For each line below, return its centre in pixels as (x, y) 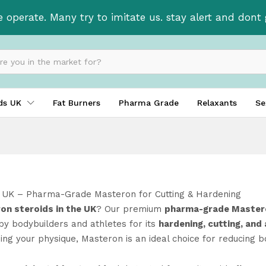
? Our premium (130, 209)
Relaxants (217, 103)
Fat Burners (77, 103)
